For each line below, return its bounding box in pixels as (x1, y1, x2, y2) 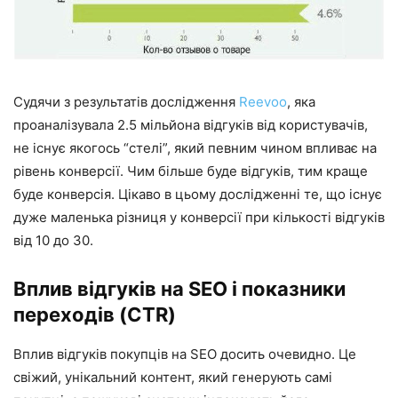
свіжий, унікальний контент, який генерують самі (13, 368, 332, 386)
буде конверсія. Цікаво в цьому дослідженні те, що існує (13, 185, 382, 203)
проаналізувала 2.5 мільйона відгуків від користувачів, (13, 115, 368, 133)
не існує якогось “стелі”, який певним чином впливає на (13, 139, 377, 156)
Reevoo (239, 92, 287, 110)
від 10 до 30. (13, 231, 93, 249)
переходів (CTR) (13, 302, 176, 326)
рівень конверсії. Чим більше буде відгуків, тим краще (13, 162, 368, 179)
